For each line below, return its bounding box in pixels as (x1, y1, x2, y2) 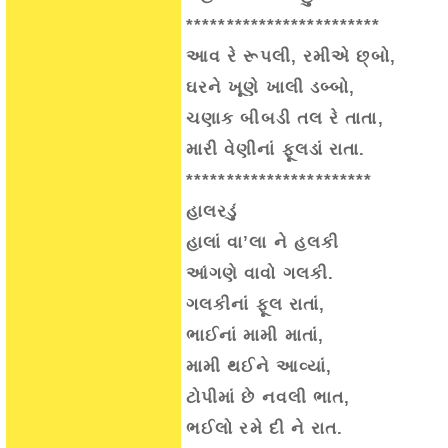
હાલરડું (186, 202, 238, 221)
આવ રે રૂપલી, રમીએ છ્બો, (186, 47, 396, 66)
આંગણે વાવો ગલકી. (186, 264, 335, 283)
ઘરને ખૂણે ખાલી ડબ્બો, (186, 78, 356, 97)
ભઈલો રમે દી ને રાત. (186, 419, 344, 438)
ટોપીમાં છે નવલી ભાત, (186, 388, 351, 407)
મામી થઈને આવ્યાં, (186, 357, 333, 376)
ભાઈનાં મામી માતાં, (186, 326, 324, 345)
